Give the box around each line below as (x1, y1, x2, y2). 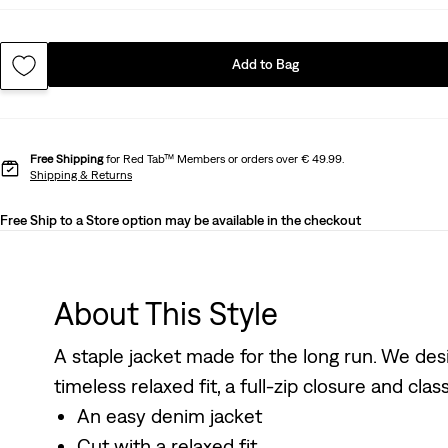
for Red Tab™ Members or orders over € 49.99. (103, 151, 344, 166)
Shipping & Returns (30, 167, 132, 182)
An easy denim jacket (76, 403, 262, 427)
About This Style (53, 294, 278, 332)
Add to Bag (232, 55, 300, 72)
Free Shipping (30, 151, 103, 166)
